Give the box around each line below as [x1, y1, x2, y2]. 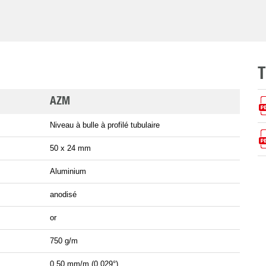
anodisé [50, 190, 77, 199]
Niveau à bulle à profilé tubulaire [50, 121, 160, 130]
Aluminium [50, 167, 86, 176]
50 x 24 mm [50, 144, 91, 153]
